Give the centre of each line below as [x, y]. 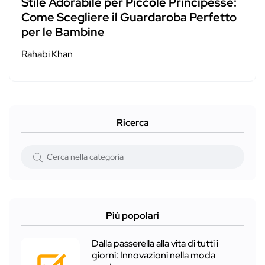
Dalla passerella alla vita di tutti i [155, 244]
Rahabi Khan [47, 54]
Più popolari [132, 216]
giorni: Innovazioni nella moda [153, 256]
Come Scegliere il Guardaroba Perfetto [129, 17]
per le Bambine [63, 32]
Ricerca [132, 123]
